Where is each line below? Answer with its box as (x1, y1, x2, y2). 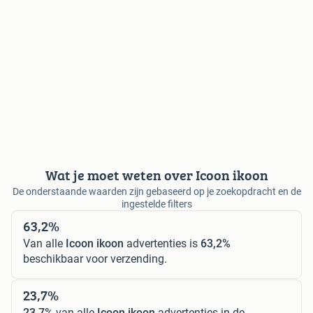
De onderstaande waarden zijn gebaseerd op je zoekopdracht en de (12, 185, 301, 197)
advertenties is (124, 236, 201, 250)
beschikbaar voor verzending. (23, 252, 167, 265)
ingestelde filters (121, 198, 192, 210)
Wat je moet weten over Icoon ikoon (45, 164, 268, 185)
